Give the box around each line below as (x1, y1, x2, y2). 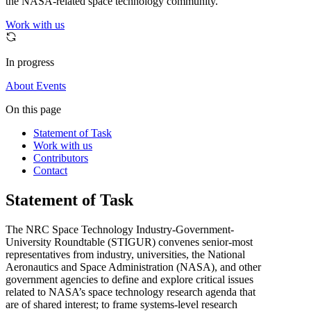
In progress (6, 56, 54, 69)
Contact (33, 165, 67, 177)
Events (36, 80, 66, 92)
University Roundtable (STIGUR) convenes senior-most (6, 235, 253, 248)
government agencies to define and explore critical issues (6, 273, 253, 285)
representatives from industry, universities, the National (6, 248, 245, 260)
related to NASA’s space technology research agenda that (6, 285, 255, 298)
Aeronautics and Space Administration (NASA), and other (6, 260, 261, 273)
